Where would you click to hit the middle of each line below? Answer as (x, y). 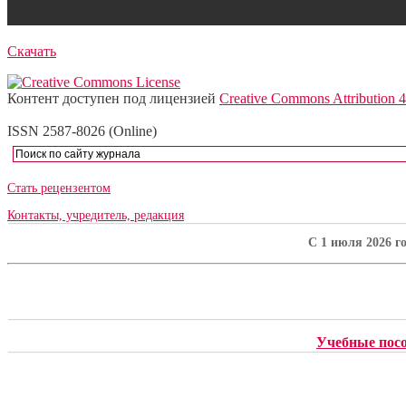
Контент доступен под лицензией (113, 98)
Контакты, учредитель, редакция (96, 215)
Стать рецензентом (59, 188)
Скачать (32, 51)
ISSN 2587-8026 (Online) (82, 130)
